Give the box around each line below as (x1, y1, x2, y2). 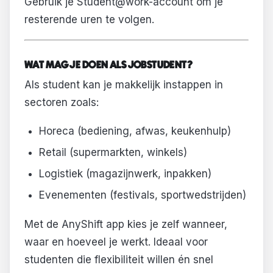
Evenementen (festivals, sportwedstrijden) (38, 189, 246, 202)
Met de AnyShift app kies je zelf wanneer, (24, 218, 227, 230)
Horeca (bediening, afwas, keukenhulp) (38, 125, 231, 138)
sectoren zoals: (24, 96, 99, 108)
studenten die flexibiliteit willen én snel (24, 253, 213, 266)
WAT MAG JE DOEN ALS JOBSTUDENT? (24, 60, 193, 71)
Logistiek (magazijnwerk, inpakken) (38, 168, 211, 180)
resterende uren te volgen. (24, 13, 154, 26)
